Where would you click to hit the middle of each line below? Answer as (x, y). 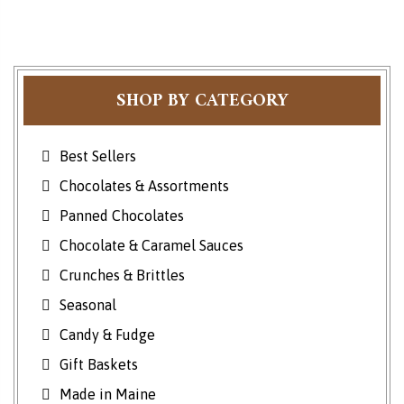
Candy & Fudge (107, 335)
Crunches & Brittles (122, 275)
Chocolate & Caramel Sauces (151, 246)
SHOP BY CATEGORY (202, 102)
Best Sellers (98, 156)
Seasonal (88, 305)
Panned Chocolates (122, 216)
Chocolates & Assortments (144, 186)
